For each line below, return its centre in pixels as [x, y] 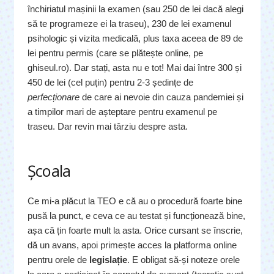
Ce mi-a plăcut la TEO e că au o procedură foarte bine [135, 201]
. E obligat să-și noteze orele [183, 259]
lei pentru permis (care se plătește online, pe [115, 53]
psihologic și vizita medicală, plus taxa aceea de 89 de [135, 39]
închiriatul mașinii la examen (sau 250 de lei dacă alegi [135, 9]
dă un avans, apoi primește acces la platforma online [132, 245]
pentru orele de [58, 259]
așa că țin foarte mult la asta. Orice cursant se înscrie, [135, 230]
